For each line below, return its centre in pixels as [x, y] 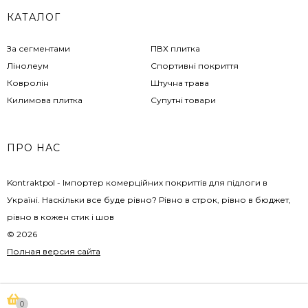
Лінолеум [28, 66]
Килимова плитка [45, 100]
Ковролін [28, 83]
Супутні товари [184, 100]
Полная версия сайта [54, 252]
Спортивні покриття [195, 66]
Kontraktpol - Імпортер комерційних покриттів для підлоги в [137, 183]
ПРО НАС [34, 148]
